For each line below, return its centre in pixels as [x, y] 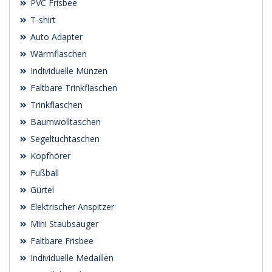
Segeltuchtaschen [64, 139]
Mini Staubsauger [63, 224]
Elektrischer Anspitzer [71, 207]
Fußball [43, 173]
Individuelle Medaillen [71, 258]
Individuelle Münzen [68, 71]
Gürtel [41, 190]
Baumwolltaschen [64, 122]
